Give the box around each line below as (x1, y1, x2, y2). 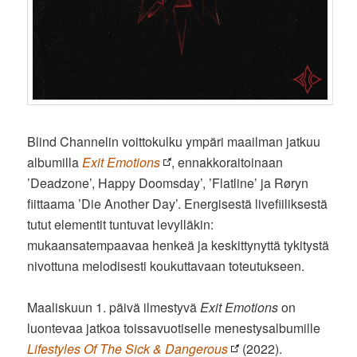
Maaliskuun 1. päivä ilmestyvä (27, 298, 201, 317)
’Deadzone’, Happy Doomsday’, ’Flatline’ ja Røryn (27, 174, 309, 193)
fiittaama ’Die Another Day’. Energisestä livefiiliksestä (27, 194, 328, 214)
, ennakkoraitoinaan (171, 153, 284, 172)
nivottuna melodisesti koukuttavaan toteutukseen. (27, 257, 305, 276)
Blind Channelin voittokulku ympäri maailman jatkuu (27, 132, 321, 151)
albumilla (27, 153, 83, 172)
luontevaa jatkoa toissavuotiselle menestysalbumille (27, 319, 321, 338)
